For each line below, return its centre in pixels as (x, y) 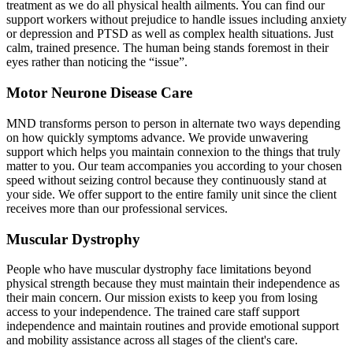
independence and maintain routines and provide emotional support (173, 326)
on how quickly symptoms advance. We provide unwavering (157, 137)
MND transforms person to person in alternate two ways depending (173, 123)
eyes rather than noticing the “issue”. (97, 62)
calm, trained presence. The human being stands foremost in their (167, 48)
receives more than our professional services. (117, 208)
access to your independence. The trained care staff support (153, 312)
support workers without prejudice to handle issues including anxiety (176, 20)
